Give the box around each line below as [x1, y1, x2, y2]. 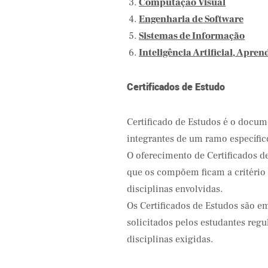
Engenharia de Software [139, 13, 243, 25]
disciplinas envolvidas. [127, 183, 223, 195]
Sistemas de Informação [139, 30, 245, 42]
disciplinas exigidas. [127, 233, 213, 245]
